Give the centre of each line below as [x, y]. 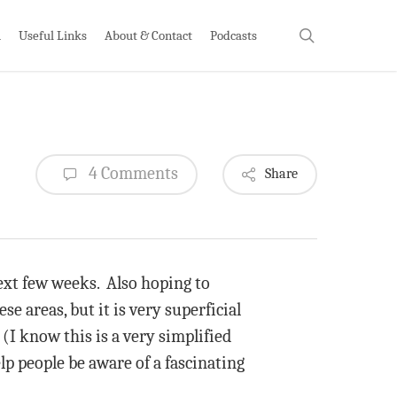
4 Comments [132, 173]
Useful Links [53, 35]
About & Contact [148, 35]
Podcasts [234, 35]
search [335, 34]
